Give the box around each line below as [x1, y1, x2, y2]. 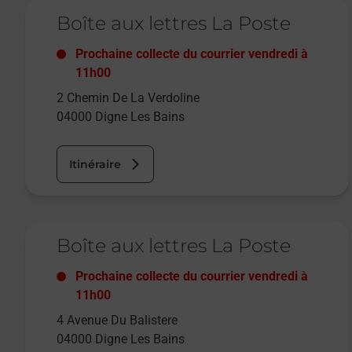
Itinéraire [69, 157, 121, 172]
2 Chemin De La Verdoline [57, 90, 200, 106]
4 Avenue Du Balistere [57, 313, 178, 328]
